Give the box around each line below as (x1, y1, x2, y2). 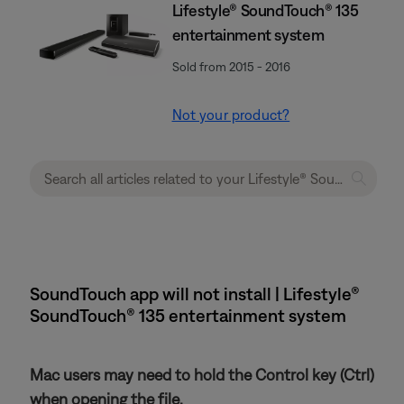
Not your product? (171, 106, 290, 123)
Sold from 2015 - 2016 (171, 60, 290, 74)
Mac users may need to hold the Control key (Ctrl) (30, 365, 374, 384)
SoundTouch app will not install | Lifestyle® (30, 283, 360, 304)
